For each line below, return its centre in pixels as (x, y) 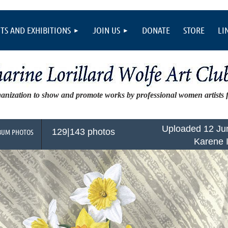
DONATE (156, 30)
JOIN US (106, 30)
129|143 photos (83, 132)
